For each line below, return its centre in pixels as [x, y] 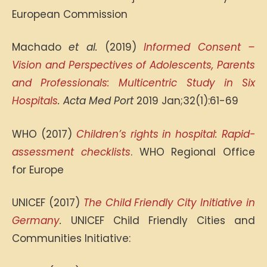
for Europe [38, 170]
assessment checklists [71, 152]
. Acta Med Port [96, 101]
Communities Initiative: [71, 238]
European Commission [70, 14]
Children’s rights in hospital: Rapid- [166, 134]
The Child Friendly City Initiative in [169, 203]
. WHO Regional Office [193, 152]
